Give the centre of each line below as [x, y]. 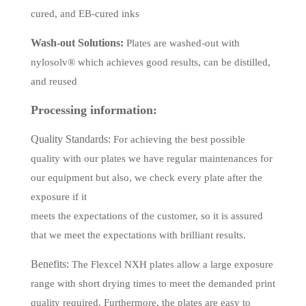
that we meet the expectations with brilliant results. [138, 235]
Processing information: [94, 110]
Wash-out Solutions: [77, 43]
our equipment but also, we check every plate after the [146, 178]
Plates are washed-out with [181, 43]
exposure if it [58, 197]
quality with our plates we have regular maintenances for [151, 159]
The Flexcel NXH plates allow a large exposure [171, 265]
